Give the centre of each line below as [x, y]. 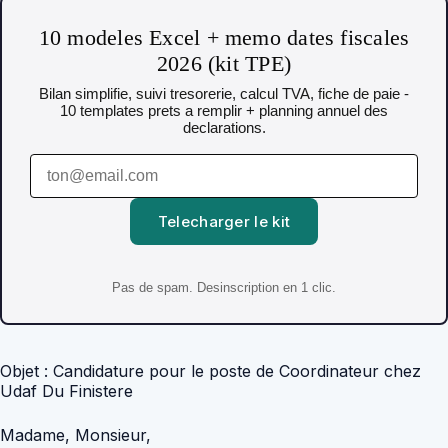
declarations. [224, 128]
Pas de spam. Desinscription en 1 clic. [224, 287]
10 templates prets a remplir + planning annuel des [224, 111]
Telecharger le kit [224, 222]
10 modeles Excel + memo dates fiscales [224, 38]
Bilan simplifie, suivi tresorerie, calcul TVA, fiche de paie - [224, 94]
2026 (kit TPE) [224, 64]
